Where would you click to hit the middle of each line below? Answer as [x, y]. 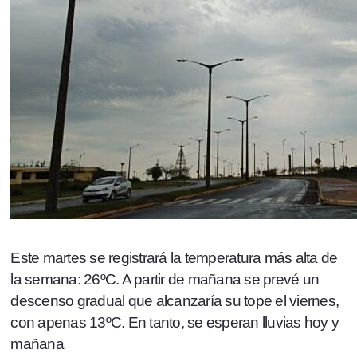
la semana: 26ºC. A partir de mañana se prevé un [165, 280]
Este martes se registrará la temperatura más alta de [174, 258]
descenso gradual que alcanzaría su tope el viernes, [175, 301]
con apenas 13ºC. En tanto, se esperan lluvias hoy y [175, 323]
